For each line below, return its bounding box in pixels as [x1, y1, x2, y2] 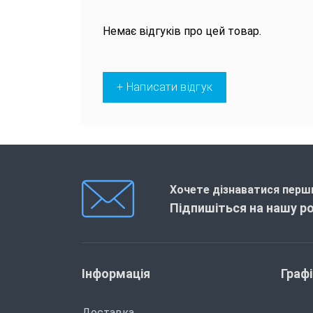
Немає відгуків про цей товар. [103, 24, 261, 38]
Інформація [82, 265, 150, 281]
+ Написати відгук [117, 80, 213, 94]
